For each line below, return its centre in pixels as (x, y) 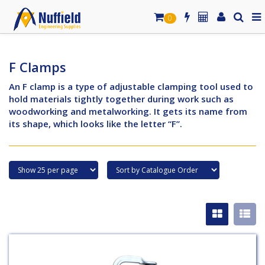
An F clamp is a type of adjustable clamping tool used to (131, 86)
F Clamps (38, 67)
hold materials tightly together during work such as (121, 98)
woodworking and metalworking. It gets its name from (128, 111)
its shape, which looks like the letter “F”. (96, 123)
